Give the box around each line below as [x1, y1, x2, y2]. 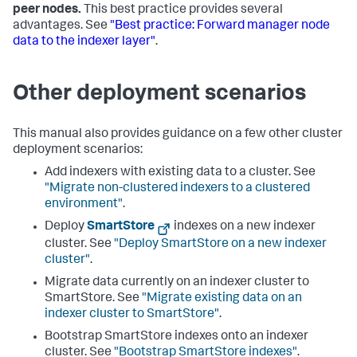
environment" [45, 198, 123, 212]
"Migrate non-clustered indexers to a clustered [45, 182, 310, 196]
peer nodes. [13, 4, 81, 18]
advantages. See [13, 20, 110, 33]
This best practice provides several [81, 4, 283, 18]
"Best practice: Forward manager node [110, 20, 330, 33]
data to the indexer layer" [13, 36, 155, 49]
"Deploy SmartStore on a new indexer [114, 237, 327, 251]
